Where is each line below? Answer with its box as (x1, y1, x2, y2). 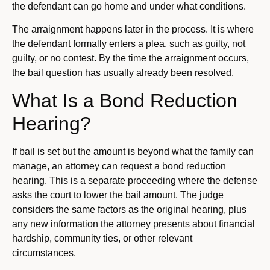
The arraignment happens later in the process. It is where (12, 24, 254, 35)
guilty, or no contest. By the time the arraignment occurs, (12, 53, 249, 64)
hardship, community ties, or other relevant (12, 233, 192, 243)
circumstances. (12, 247, 76, 258)
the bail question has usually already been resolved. (12, 67, 234, 78)
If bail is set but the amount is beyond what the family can (12, 146, 254, 157)
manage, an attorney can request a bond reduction (12, 160, 226, 171)
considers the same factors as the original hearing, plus (12, 204, 246, 215)
